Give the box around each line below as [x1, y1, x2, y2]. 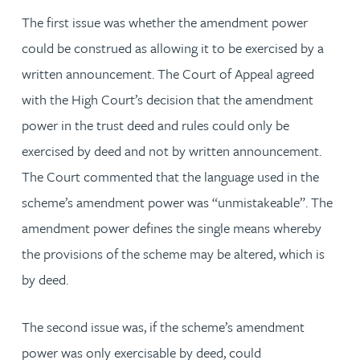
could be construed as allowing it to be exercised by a [22, 37, 324, 58]
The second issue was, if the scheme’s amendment [22, 316, 305, 337]
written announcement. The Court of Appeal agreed [22, 63, 314, 84]
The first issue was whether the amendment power [22, 11, 308, 32]
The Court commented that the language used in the [22, 166, 319, 186]
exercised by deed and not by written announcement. [22, 140, 321, 161]
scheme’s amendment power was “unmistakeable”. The [22, 191, 333, 212]
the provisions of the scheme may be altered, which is [22, 243, 325, 264]
